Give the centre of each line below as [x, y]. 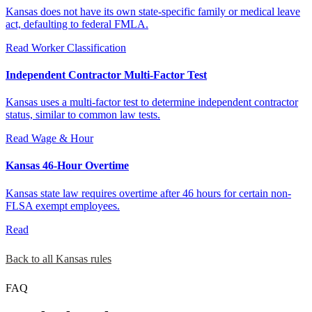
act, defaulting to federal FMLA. [77, 24]
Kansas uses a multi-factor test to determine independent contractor [152, 102]
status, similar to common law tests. [83, 115]
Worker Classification [79, 47]
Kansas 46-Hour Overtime [67, 166]
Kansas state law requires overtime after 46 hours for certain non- [148, 193]
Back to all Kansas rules [58, 258]
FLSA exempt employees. [63, 205]
